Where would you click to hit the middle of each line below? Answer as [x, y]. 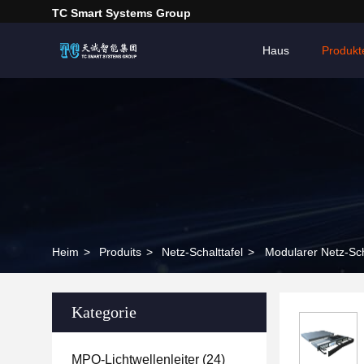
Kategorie [104, 312]
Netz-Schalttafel [202, 252]
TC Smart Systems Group [121, 13]
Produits [120, 252]
